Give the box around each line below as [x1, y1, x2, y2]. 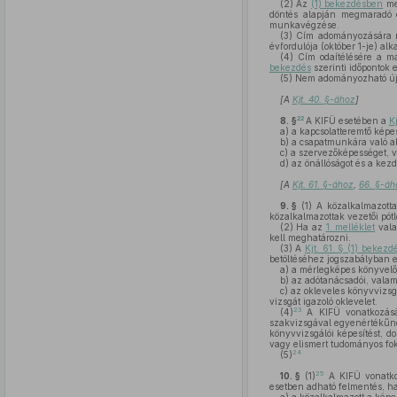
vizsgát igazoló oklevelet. [269, 296, 378, 307]
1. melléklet [325, 222, 376, 232]
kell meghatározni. [269, 232, 351, 243]
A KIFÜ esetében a [305, 115, 389, 126]
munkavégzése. [269, 19, 339, 30]
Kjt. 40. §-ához [292, 94, 355, 105]
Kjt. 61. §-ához [292, 179, 354, 190]
